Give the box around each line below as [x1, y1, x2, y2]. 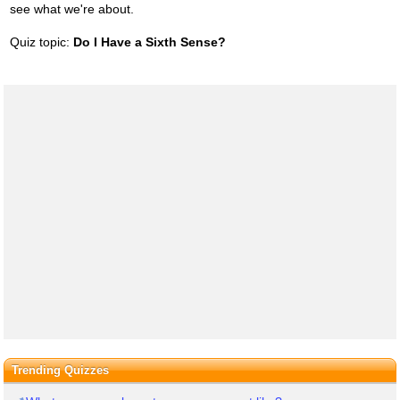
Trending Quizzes [11, 362, 109, 377]
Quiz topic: [9, 34, 73, 49]
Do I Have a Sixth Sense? [72, 34, 226, 49]
